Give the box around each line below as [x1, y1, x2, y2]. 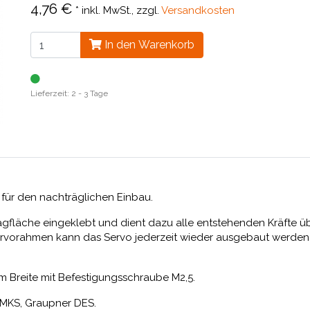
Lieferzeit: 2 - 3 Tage [30, 89, 108, 98]
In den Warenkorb [102, 38, 194, 51]
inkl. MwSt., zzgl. [82, 4, 161, 17]
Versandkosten [161, 4, 235, 17]
